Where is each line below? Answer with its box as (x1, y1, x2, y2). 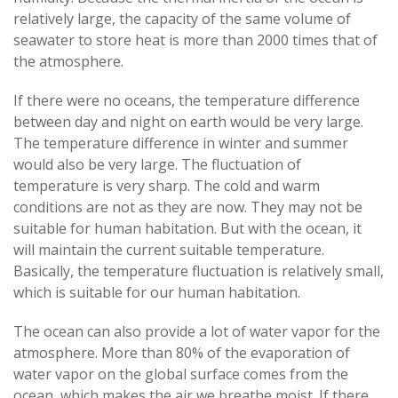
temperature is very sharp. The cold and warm (13, 175, 320, 195)
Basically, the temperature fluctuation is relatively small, (13, 260, 384, 281)
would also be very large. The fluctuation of (13, 154, 301, 174)
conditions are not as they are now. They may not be (13, 196, 362, 217)
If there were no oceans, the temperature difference (13, 90, 360, 110)
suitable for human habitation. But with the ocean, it (13, 218, 362, 238)
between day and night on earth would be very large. (13, 111, 363, 131)
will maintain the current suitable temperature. (13, 239, 324, 259)
